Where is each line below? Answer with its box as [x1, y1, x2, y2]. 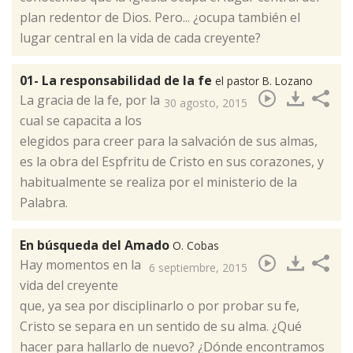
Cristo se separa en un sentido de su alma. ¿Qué [20, 318, 302, 336]
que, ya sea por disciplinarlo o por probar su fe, [20, 297, 299, 315]
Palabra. [20, 194, 68, 212]
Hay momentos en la [20, 256, 141, 274]
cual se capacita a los [20, 112, 142, 130]
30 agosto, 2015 [164, 95, 247, 111]
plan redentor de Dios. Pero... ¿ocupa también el [20, 9, 300, 27]
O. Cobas [173, 238, 219, 254]
